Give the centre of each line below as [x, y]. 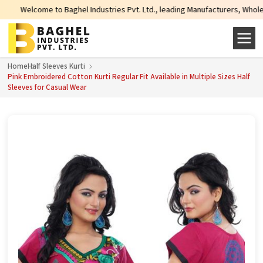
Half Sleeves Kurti [56, 66]
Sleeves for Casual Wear [47, 87]
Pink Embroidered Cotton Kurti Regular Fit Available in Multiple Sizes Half [129, 77]
